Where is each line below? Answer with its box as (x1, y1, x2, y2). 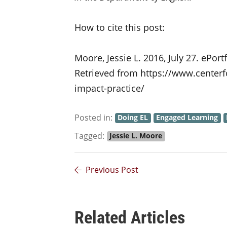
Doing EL (118, 113, 148, 123)
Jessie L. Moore (109, 131, 163, 141)
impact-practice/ (74, 82, 144, 95)
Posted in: (74, 112, 112, 124)
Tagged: (74, 130, 104, 142)
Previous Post (86, 164, 138, 176)
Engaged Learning (156, 113, 218, 123)
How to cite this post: (74, 21, 165, 34)
